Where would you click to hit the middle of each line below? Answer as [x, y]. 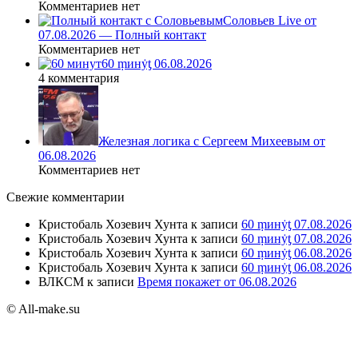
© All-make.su [43, 309]
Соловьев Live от [270, 21]
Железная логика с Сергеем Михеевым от [212, 141]
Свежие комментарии [66, 197]
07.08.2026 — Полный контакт [122, 35]
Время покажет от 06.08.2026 [217, 282]
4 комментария [79, 78]
